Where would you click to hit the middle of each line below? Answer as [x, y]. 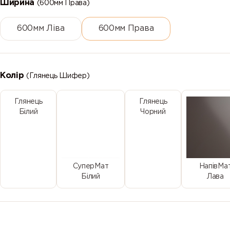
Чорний [153, 112]
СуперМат [91, 167]
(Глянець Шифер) [58, 76]
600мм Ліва [41, 28]
